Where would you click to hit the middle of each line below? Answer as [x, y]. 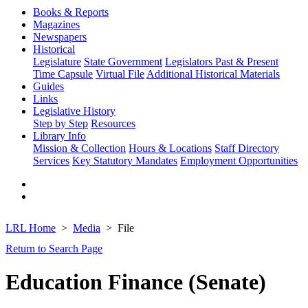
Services [51, 161]
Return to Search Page [54, 249]
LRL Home [31, 228]
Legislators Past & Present [222, 62]
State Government [123, 62]
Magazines [56, 24]
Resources [113, 123]
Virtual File [120, 74]
